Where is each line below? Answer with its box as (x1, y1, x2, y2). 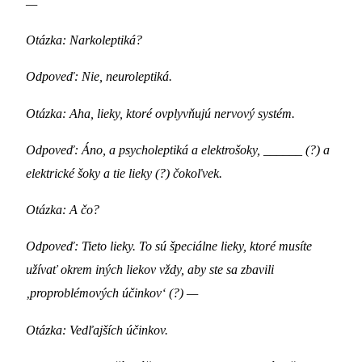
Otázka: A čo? (26, 202, 99, 218)
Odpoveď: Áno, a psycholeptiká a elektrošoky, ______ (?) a (26, 141, 330, 158)
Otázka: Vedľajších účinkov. (26, 322, 168, 338)
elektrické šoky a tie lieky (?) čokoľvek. (26, 165, 222, 181)
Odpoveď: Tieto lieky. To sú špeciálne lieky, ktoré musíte (26, 238, 312, 255)
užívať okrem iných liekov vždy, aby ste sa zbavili (26, 262, 274, 278)
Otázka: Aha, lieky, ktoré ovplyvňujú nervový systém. (26, 105, 295, 121)
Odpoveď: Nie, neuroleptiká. (26, 69, 172, 85)
